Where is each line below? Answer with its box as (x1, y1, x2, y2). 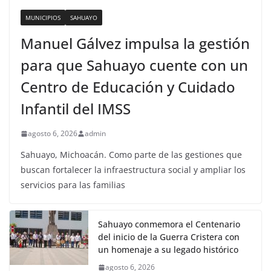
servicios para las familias (21, 179, 125, 191)
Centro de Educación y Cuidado (21, 77, 235, 97)
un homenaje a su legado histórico (98, 244, 238, 256)
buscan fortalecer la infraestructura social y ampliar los (21, 164, 246, 176)
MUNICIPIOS (25, 13, 60, 22)
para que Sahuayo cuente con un (21, 55, 248, 76)
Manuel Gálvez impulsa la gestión (21, 33, 250, 54)
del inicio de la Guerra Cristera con (98, 231, 240, 243)
